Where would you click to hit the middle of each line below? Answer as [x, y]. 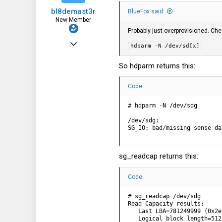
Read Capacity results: [166, 203]
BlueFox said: [146, 11]
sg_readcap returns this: [159, 156]
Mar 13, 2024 [85, 40]
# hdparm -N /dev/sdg [163, 106]
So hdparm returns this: [157, 66]
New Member [73, 20]
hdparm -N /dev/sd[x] [165, 46]
